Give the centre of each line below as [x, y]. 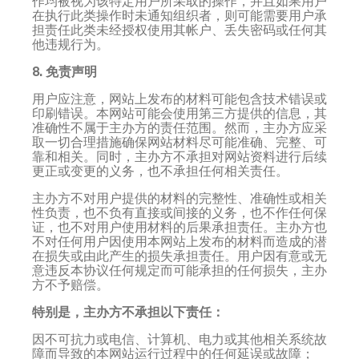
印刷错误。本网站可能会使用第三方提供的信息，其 [179, 113]
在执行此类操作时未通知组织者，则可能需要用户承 [179, 15]
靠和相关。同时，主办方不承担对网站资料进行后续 [179, 156]
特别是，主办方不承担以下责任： [128, 311]
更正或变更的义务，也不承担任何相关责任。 [160, 170]
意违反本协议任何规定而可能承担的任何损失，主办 [179, 270]
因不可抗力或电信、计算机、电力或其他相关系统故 [179, 339]
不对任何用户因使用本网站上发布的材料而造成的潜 [179, 241]
